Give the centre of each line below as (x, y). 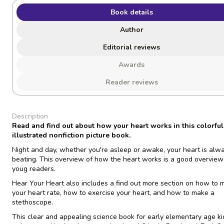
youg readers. (34, 169)
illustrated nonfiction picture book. (71, 135)
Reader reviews (132, 82)
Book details (132, 12)
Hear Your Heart (38, 183)
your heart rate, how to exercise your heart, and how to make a (113, 193)
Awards (132, 65)
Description (30, 116)
